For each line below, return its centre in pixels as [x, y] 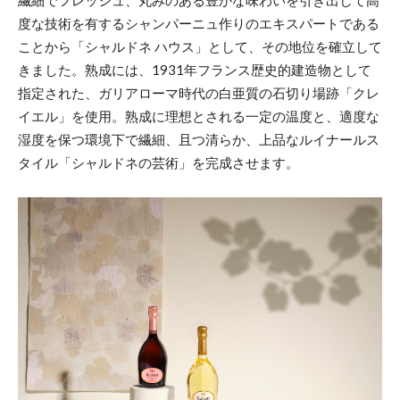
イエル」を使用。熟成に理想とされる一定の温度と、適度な [199, 116]
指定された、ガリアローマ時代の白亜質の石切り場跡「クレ [199, 92]
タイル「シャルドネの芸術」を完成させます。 [158, 162]
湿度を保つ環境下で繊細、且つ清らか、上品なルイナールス [199, 139]
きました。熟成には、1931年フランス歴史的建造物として [195, 69]
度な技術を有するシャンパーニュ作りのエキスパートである [199, 23]
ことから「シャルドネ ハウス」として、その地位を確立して [200, 46]
